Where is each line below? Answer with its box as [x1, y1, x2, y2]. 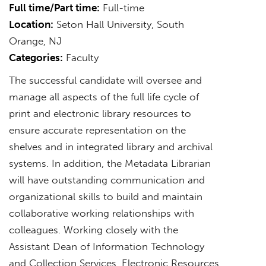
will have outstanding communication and [9, 173, 205, 186]
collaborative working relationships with [9, 207, 194, 219]
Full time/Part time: [9, 1, 100, 14]
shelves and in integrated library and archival [9, 140, 213, 153]
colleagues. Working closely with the [9, 223, 178, 236]
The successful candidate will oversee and [9, 74, 202, 86]
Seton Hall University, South [53, 18, 184, 30]
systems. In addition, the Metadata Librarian [9, 157, 211, 169]
